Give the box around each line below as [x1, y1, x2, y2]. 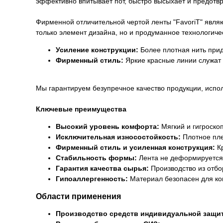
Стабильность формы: [56, 154, 137, 162]
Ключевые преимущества [36, 105, 126, 113]
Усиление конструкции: [56, 46, 138, 54]
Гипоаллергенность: [56, 175, 128, 183]
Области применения [36, 192, 121, 201]
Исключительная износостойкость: [56, 133, 181, 141]
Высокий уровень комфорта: [56, 122, 159, 130]
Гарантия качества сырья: [56, 164, 149, 172]
